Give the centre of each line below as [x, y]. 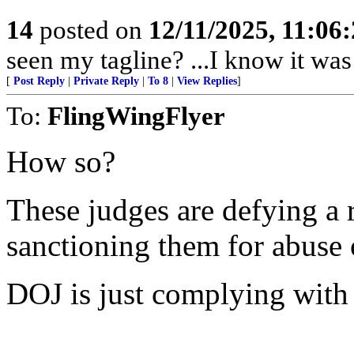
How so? [61, 162]
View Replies [207, 81]
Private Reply [106, 81]
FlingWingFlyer [136, 116]
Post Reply [39, 81]
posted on [91, 30]
